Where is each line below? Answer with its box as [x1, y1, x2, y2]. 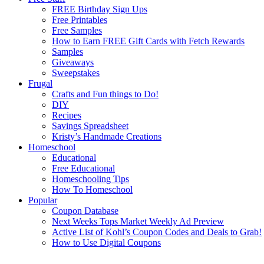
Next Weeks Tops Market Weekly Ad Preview [52, 216, 224, 226]
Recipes [52, 110, 81, 120]
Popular [28, 194, 57, 205]
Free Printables [52, 14, 107, 25]
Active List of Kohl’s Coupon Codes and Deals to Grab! [52, 226, 262, 237]
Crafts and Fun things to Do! [52, 88, 159, 99]
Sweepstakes [52, 67, 100, 78]
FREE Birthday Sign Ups [52, 4, 147, 14]
